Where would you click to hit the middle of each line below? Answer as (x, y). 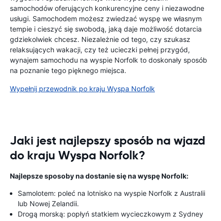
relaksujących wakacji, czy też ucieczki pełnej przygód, (100, 50)
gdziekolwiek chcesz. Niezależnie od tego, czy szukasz (100, 39)
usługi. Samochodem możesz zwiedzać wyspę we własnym (106, 18)
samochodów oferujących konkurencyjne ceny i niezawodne (107, 8)
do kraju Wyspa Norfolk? (77, 155)
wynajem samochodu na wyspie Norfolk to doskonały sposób (109, 60)
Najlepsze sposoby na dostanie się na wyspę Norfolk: (99, 176)
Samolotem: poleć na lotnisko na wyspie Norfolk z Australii (111, 193)
